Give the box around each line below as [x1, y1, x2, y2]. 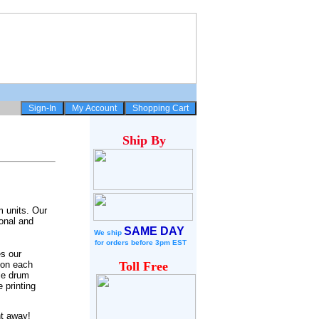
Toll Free [118, 259, 168, 273]
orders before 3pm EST [106, 239, 187, 246]
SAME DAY [124, 225, 184, 237]
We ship [94, 229, 124, 236]
